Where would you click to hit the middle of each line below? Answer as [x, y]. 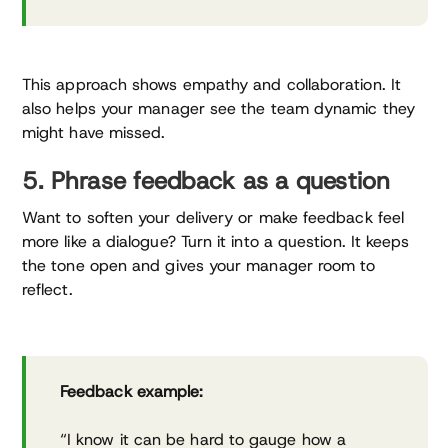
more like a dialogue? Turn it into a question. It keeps [216, 241]
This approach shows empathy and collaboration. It [211, 84]
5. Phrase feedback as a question [206, 180]
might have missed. [94, 132]
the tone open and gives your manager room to [199, 265]
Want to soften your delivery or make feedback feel [213, 217]
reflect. [47, 289]
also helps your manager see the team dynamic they [218, 108]
